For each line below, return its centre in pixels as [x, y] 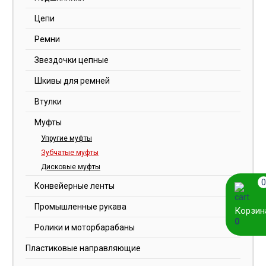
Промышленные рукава [80, 206]
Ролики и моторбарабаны [85, 227]
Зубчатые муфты [70, 152]
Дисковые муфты [71, 167]
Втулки [48, 101]
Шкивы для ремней [72, 80]
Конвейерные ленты [75, 186]
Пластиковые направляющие [83, 248]
